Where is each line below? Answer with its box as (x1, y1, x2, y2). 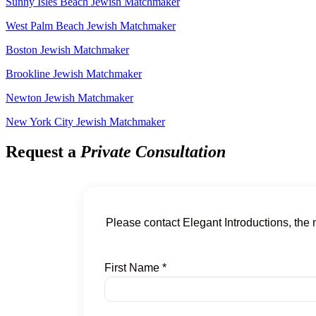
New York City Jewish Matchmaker (6, 115, 165, 128)
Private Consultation (80, 142, 226, 161)
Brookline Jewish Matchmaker (6, 67, 142, 80)
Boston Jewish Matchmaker (6, 43, 129, 56)
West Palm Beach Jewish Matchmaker (6, 19, 176, 32)
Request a (6, 142, 80, 161)
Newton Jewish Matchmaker (6, 91, 133, 104)
